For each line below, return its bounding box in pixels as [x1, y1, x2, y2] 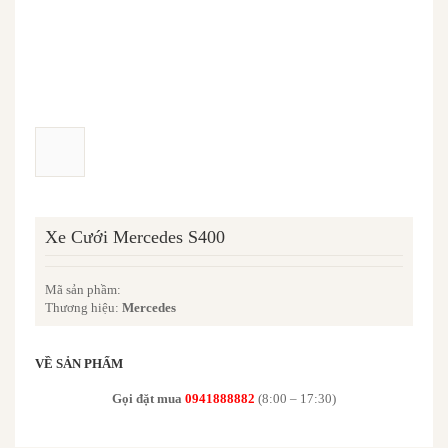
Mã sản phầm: [45, 282, 121, 297]
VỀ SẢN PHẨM [35, 356, 123, 371]
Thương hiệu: [45, 300, 122, 315]
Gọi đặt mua [112, 391, 182, 406]
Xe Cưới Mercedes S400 [45, 227, 225, 247]
